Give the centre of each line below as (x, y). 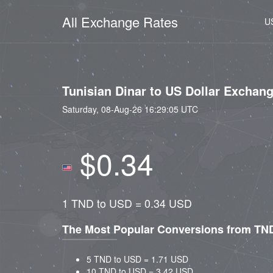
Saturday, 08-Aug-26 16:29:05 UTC (130, 109)
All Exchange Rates (120, 22)
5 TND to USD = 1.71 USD (137, 259)
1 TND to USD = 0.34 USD (127, 203)
